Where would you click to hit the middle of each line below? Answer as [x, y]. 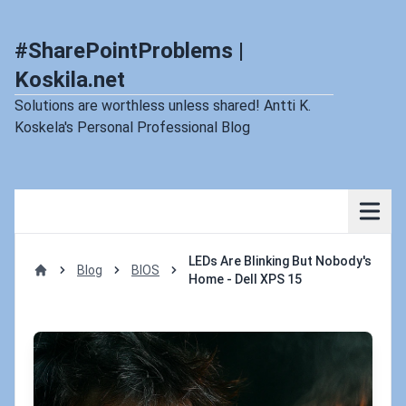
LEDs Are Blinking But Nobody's [280, 261]
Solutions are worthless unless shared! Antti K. [163, 106]
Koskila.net [70, 80]
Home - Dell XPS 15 [245, 279]
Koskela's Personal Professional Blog [132, 127]
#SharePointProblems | [129, 51]
